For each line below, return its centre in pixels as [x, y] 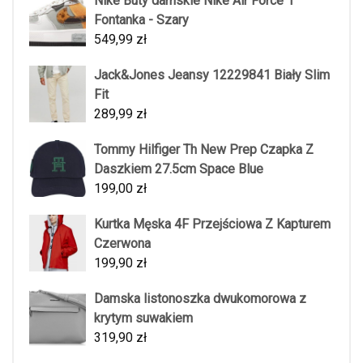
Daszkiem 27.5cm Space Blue [179, 169]
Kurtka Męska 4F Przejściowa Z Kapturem [212, 224]
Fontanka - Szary [141, 20]
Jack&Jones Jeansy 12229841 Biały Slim [212, 75]
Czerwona [122, 244]
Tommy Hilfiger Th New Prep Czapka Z [204, 150]
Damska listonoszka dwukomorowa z [200, 299]
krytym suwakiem [143, 318]
